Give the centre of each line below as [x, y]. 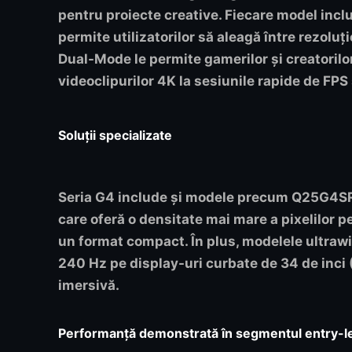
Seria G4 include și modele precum [175, 198]
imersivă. [89, 286]
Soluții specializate [115, 136]
